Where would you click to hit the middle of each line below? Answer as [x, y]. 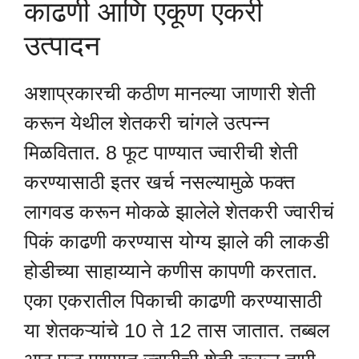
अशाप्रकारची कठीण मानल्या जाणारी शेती [170, 93]
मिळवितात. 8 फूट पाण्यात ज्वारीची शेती [161, 152]
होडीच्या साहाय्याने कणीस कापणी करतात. [171, 270]
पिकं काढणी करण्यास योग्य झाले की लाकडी [177, 241]
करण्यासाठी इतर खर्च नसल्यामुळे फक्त [159, 182]
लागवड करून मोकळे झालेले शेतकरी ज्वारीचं [179, 211]
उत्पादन [62, 45]
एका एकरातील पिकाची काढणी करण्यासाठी [173, 300]
